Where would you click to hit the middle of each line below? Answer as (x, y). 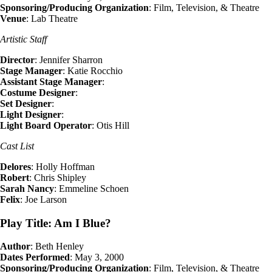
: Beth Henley (57, 246)
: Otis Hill (110, 125)
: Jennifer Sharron (69, 59)
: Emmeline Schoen (91, 188)
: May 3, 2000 (97, 257)
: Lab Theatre (52, 18)
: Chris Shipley (58, 177)
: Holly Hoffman (63, 166)
